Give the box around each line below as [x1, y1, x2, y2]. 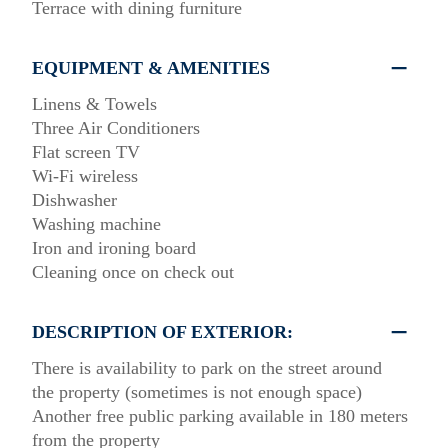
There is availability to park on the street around [32, 358, 382, 379]
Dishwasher [32, 190, 117, 211]
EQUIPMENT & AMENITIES [32, 58, 270, 79]
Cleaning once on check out [32, 262, 234, 283]
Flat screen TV [32, 142, 140, 163]
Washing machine [32, 214, 161, 235]
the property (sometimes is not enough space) [32, 382, 362, 403]
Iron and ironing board [32, 238, 196, 259]
